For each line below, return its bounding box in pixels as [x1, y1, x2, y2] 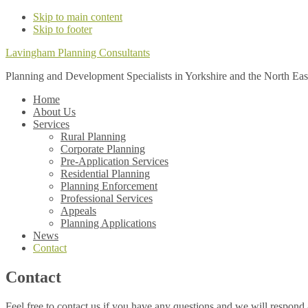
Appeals [60, 205, 96, 217]
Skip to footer [33, 23, 92, 35]
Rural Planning [60, 131, 126, 142]
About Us [33, 106, 76, 118]
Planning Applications [60, 217, 156, 229]
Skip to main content [33, 11, 122, 23]
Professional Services [60, 192, 153, 204]
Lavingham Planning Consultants [5, 47, 150, 58]
